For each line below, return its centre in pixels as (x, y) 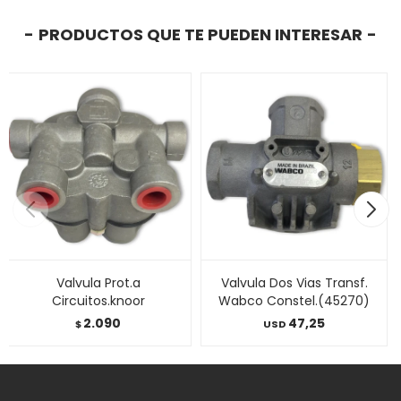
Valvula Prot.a (98, 283)
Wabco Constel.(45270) (294, 301)
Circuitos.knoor (98, 301)
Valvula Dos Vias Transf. (294, 283)
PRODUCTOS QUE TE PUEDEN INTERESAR (200, 34)
